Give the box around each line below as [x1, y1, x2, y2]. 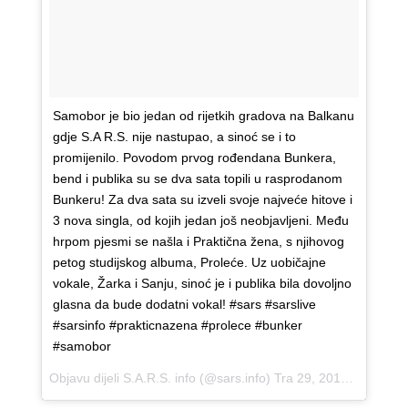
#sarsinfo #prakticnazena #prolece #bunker [52, 318, 302, 333]
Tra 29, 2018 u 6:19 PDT [273, 371, 341, 386]
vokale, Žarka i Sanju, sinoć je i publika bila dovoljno [52, 276, 352, 291]
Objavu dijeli [48, 371, 123, 386]
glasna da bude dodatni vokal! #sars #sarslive [52, 297, 316, 312]
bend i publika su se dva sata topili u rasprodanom [52, 171, 342, 187]
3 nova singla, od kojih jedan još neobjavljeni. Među [52, 213, 349, 229]
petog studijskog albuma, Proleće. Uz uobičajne [52, 255, 326, 270]
